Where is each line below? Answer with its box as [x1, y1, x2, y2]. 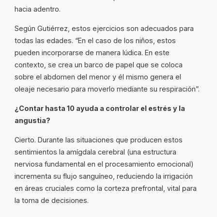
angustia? [15, 116, 50, 125]
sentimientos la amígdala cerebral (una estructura [15, 148, 176, 156]
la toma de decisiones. [15, 196, 89, 205]
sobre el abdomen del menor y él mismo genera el [15, 73, 181, 81]
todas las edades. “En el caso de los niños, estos [15, 36, 176, 45]
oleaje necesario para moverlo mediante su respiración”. [15, 85, 200, 93]
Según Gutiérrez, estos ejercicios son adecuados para [15, 24, 194, 33]
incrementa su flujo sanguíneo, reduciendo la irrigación [15, 172, 193, 181]
